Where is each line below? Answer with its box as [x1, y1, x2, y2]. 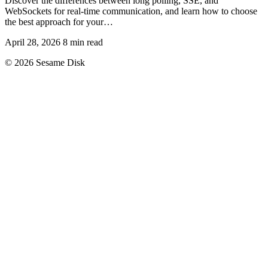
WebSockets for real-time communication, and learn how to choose [5, 5, 257, 16]
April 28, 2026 [5, 36, 60, 47]
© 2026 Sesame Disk [5, 57, 85, 68]
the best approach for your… [5, 16, 113, 27]
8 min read [63, 36, 103, 47]
